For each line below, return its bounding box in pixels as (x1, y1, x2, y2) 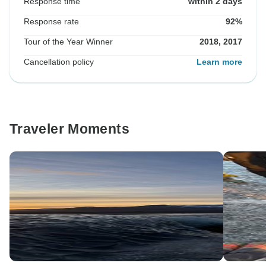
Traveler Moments (9, 121, 129, 137)
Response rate (24, 17, 79, 27)
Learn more (197, 57, 242, 67)
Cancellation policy (24, 57, 94, 67)
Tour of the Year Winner (24, 37, 113, 47)
